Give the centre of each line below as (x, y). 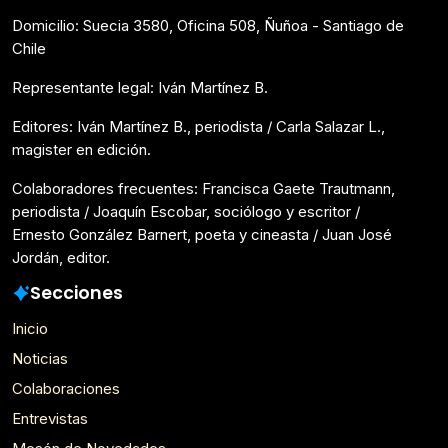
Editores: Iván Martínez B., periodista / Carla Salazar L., (198, 126)
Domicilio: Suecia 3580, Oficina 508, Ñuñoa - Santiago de (208, 25)
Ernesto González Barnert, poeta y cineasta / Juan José (202, 234)
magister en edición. (81, 149)
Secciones (76, 292)
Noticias (40, 358)
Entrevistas (50, 418)
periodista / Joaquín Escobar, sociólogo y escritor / (186, 211)
